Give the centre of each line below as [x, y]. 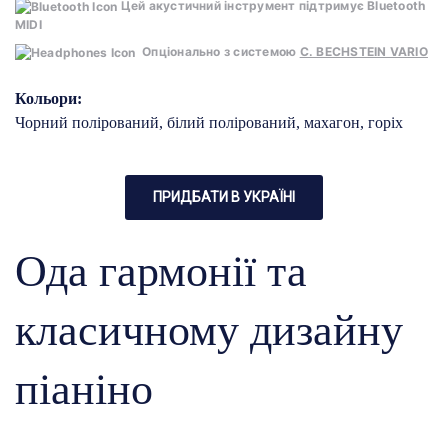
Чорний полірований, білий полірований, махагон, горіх [209, 122]
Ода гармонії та [161, 271]
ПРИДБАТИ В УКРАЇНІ [224, 196]
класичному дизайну [209, 330]
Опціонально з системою [217, 52]
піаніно [84, 389]
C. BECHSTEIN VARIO [363, 52]
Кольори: [48, 98]
